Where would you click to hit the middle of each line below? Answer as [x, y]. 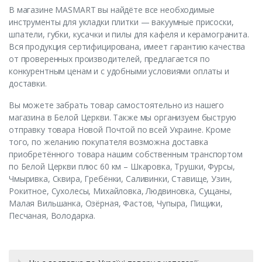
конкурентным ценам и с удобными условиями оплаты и [119, 71]
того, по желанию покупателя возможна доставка [108, 142]
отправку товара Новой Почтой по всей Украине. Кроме [120, 130]
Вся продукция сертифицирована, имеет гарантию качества [127, 47]
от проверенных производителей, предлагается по [109, 59]
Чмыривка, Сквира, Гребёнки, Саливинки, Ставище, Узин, [120, 179]
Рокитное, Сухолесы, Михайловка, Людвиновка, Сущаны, [120, 191]
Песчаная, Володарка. [52, 216]
